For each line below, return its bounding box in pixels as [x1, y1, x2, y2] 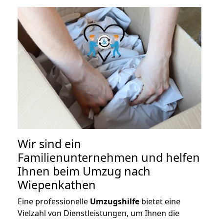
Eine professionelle [18, 196, 90, 207]
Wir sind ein [18, 136, 81, 152]
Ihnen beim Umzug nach [18, 163, 151, 179]
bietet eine [139, 196, 180, 207]
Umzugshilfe [90, 196, 139, 207]
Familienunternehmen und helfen [18, 150, 200, 166]
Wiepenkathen [18, 177, 96, 193]
